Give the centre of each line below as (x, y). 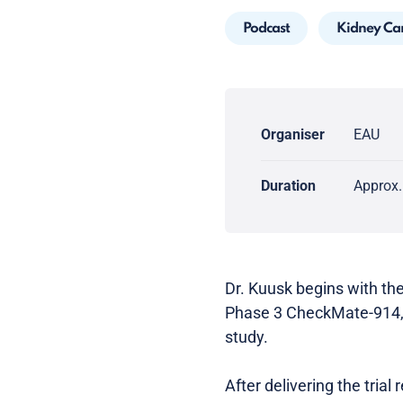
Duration (288, 186)
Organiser (293, 134)
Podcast (266, 29)
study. (246, 337)
